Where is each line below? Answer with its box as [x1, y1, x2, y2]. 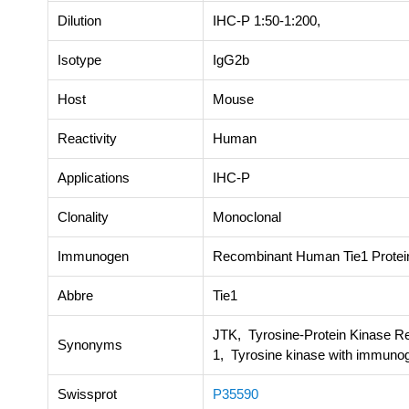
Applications [58, 169, 130, 185]
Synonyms [58, 336, 122, 352]
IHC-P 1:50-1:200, [213, 12, 328, 28]
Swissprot [58, 385, 117, 402]
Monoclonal [213, 208, 281, 225]
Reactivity [58, 130, 117, 146]
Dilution [58, 12, 101, 28]
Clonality [58, 208, 109, 225]
